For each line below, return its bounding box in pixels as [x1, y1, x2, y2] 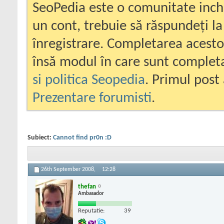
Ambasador [78, 190, 104, 196]
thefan [78, 183, 96, 190]
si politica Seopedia [32, 73, 145, 87]
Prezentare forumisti [32, 91, 151, 105]
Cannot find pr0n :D [53, 134, 111, 141]
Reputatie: [78, 207, 104, 214]
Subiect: [27, 134, 53, 141]
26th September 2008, [41, 166, 97, 173]
